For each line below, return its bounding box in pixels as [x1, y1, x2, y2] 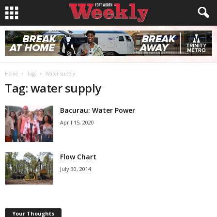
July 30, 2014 [60, 165, 91, 172]
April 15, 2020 [60, 119, 94, 126]
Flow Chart [60, 152, 96, 161]
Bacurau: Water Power [60, 106, 135, 115]
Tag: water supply [5, 80, 101, 96]
